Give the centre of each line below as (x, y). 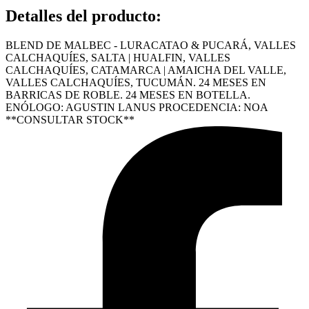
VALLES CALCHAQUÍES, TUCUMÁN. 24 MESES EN (136, 82)
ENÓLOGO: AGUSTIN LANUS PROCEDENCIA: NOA (137, 107)
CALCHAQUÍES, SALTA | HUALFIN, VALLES (118, 57)
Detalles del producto (81, 16)
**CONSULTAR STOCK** (70, 119)
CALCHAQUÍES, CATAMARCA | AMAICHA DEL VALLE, (146, 70)
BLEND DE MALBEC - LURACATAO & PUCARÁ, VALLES (151, 45)
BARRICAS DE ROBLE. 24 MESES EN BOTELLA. (128, 94)
